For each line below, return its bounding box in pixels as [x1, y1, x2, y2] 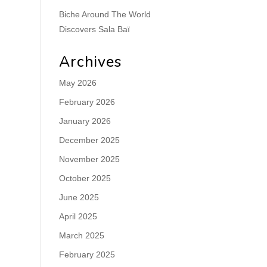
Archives [58, 52, 122, 72]
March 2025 [58, 231, 104, 240]
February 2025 [58, 250, 115, 259]
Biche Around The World [58, 10, 151, 19]
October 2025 [58, 173, 111, 183]
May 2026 [58, 78, 97, 88]
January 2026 [58, 116, 111, 126]
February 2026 [58, 97, 115, 107]
